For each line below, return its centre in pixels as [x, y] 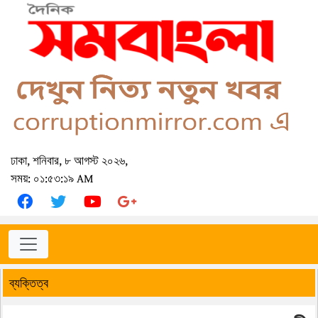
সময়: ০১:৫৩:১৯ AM [52, 179]
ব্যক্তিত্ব [29, 283]
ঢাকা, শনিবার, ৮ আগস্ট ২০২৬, [69, 161]
